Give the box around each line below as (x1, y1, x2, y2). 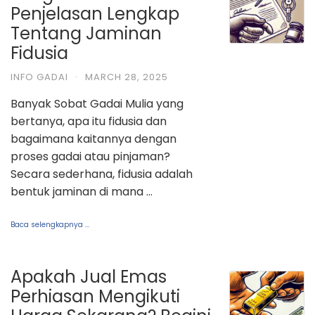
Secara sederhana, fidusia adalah (11, 165, 193, 182)
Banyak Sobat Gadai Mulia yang (11, 95, 184, 112)
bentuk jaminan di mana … (11, 183, 153, 200)
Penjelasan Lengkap (11, 1, 179, 25)
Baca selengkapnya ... (11, 219, 89, 230)
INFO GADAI (11, 70, 68, 84)
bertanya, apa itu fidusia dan (11, 112, 167, 129)
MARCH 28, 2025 (85, 70, 168, 84)
